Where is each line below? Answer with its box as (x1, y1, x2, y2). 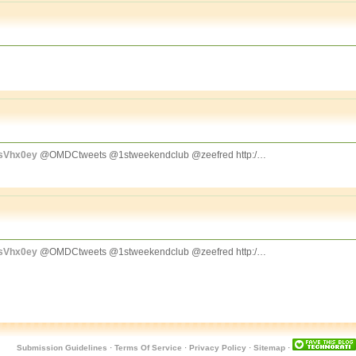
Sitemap (253, 342, 285, 352)
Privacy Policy (188, 342, 246, 352)
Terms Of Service (114, 342, 182, 352)
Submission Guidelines (16, 342, 107, 352)
